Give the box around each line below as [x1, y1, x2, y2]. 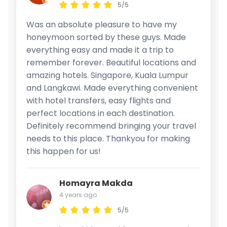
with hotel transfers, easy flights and [26, 94, 171, 106]
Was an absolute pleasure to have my [26, 18, 177, 30]
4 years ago [59, 190, 97, 199]
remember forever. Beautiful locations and [26, 56, 196, 68]
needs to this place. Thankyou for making [26, 132, 190, 144]
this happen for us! [26, 145, 101, 157]
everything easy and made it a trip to [26, 44, 174, 56]
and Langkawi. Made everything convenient [26, 82, 198, 94]
